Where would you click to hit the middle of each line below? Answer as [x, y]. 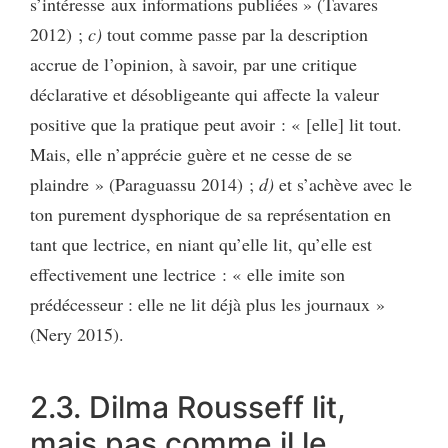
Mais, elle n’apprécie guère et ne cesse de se [191, 153]
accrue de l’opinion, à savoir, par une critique [193, 63]
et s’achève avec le [343, 183]
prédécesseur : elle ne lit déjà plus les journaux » [207, 303]
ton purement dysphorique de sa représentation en [210, 213]
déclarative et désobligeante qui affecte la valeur [204, 93]
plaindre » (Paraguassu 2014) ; [144, 183]
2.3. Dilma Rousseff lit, [188, 406]
